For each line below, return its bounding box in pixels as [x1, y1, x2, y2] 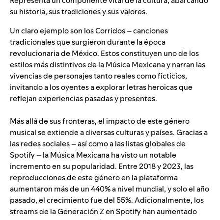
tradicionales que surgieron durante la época [10, 37, 165, 48]
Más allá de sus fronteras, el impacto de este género [10, 116, 190, 127]
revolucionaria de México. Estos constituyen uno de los [10, 48, 199, 59]
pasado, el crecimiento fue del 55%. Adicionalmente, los [10, 195, 204, 206]
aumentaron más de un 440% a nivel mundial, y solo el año [10, 184, 209, 194]
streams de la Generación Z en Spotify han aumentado [10, 206, 197, 217]
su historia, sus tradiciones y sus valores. [10, 6, 147, 17]
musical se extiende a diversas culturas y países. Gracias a [10, 127, 208, 138]
